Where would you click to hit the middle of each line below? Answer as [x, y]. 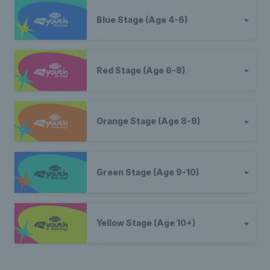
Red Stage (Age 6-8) [140, 70]
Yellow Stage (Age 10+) [146, 223]
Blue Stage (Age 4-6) [142, 19]
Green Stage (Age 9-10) [147, 172]
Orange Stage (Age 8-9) [148, 121]
